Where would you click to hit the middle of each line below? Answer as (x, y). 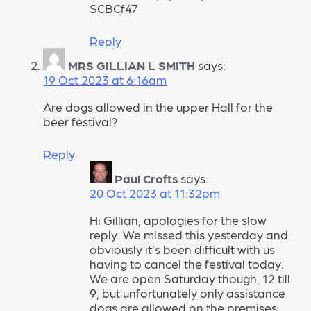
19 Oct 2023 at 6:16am (105, 80)
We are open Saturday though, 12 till (190, 278)
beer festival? (81, 121)
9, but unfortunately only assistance (187, 292)
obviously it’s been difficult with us (182, 249)
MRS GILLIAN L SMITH (132, 65)
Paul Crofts (146, 178)
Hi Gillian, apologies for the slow (178, 219)
